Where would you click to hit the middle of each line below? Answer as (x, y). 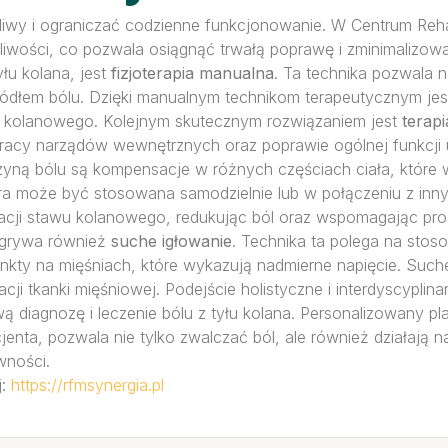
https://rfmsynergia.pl (87, 385)
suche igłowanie (171, 241)
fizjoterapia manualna (192, 73)
